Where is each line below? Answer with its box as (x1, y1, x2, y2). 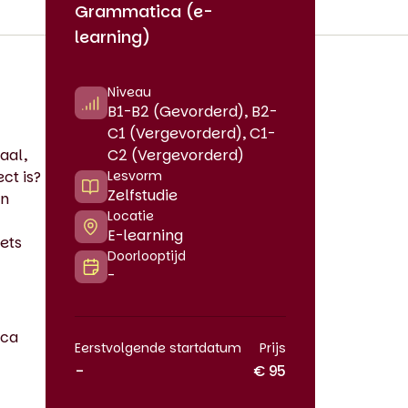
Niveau (107, 83, 151, 101)
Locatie (107, 207, 154, 225)
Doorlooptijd (107, 247, 186, 265)
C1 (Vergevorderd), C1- (107, 123, 275, 144)
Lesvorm (107, 167, 162, 185)
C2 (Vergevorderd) (107, 145, 244, 166)
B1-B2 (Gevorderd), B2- (107, 101, 277, 122)
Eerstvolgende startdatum (74, 339, 241, 357)
